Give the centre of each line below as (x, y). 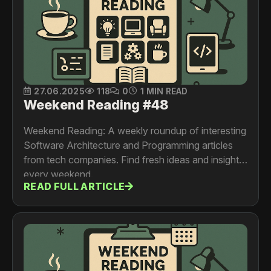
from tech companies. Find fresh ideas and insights (134, 159)
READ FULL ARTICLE (74, 187)
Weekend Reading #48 (96, 104)
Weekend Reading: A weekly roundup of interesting (135, 130)
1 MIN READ (164, 91)
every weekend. (58, 174)
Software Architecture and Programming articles (128, 145)
